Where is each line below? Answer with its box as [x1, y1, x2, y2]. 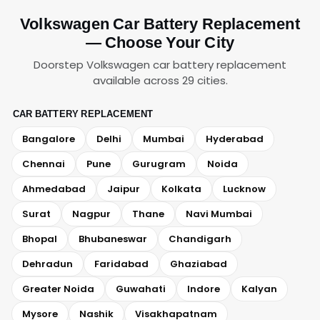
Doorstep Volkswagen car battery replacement [34, 57, 286, 72]
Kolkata [161, 182, 201, 196]
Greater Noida [22, 282, 94, 296]
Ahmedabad [22, 182, 86, 196]
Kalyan [241, 282, 277, 296]
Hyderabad [206, 132, 264, 146]
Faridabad [94, 257, 149, 271]
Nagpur [72, 207, 111, 221]
